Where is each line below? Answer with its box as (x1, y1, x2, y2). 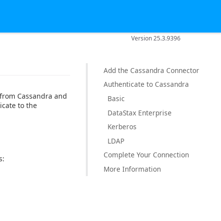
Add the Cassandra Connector (104, 65, 199, 75)
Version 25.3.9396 (131, 34, 181, 42)
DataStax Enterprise (108, 108, 172, 117)
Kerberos (108, 121, 137, 131)
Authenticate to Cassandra (104, 79, 189, 89)
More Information (104, 164, 161, 174)
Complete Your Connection (104, 150, 189, 160)
